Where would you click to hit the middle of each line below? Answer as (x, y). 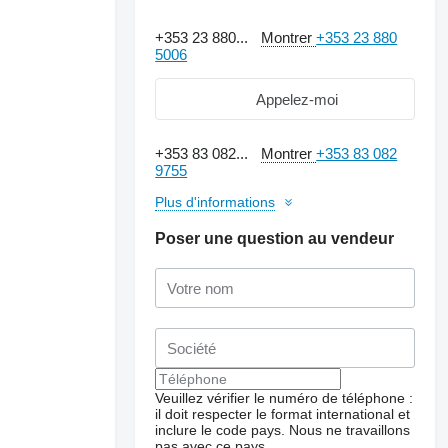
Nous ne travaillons (350, 430)
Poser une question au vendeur (275, 238)
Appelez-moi (297, 99)
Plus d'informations (215, 202)
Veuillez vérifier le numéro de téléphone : (284, 398)
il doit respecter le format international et (283, 414)
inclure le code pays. (220, 430)
